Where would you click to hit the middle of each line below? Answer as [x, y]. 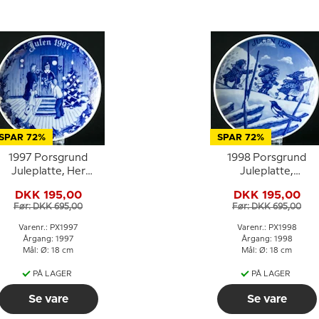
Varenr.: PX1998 [267, 228]
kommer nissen [48, 185]
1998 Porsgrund [267, 158]
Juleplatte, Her [48, 172]
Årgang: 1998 [267, 239]
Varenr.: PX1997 [48, 228]
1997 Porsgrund [48, 158]
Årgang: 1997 [48, 239]
